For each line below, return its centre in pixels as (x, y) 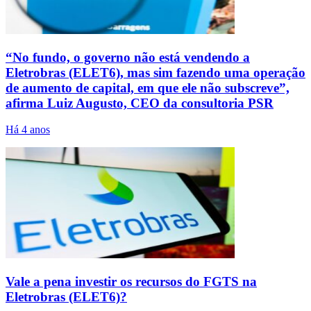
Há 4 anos (28, 130)
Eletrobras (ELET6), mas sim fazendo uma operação (155, 72)
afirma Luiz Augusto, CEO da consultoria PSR (140, 103)
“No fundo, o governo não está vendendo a (128, 57)
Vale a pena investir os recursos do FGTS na (131, 282)
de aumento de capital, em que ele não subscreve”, (148, 87)
